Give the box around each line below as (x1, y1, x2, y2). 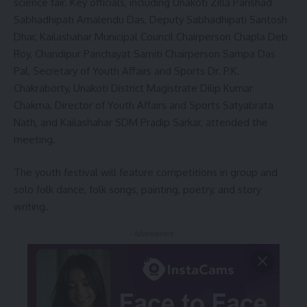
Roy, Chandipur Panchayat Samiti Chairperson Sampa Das (14, 47, 275, 61)
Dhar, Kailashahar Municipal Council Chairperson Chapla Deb (14, 30, 288, 44)
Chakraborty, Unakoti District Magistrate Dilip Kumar (14, 82, 253, 95)
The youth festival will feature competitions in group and (14, 165, 278, 179)
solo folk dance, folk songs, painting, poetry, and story (14, 182, 261, 196)
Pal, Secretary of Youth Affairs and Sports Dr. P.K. (14, 64, 240, 78)
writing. (14, 199, 48, 213)
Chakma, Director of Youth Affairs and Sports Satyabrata (14, 99, 273, 112)
